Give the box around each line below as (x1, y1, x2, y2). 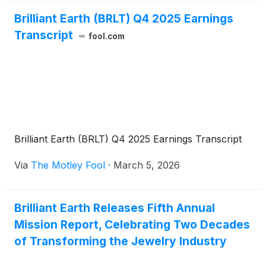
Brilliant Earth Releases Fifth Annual (14, 201, 215, 216)
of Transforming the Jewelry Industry (14, 234, 227, 249)
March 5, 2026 (113, 159, 180, 172)
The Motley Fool (31, 159, 105, 172)
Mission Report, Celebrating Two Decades (14, 217, 250, 232)
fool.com (88, 31, 125, 42)
